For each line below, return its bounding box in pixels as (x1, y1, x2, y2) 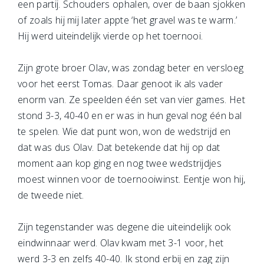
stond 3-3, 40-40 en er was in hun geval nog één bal (18, 109, 242, 122)
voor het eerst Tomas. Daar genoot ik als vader (18, 77, 223, 90)
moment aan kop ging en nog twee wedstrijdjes (18, 157, 222, 170)
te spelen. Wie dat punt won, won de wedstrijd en (18, 125, 231, 138)
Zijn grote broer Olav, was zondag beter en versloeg (18, 61, 244, 74)
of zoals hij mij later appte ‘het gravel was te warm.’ (18, 14, 237, 27)
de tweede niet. (18, 189, 84, 202)
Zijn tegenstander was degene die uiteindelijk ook (18, 220, 231, 233)
